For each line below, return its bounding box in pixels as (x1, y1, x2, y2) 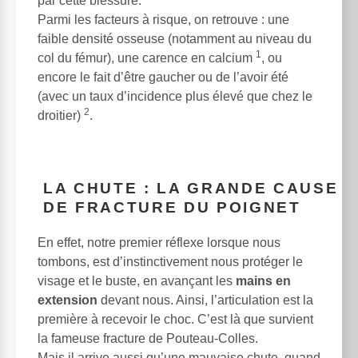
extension (38, 292, 97, 307)
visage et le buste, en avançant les (38, 273, 236, 288)
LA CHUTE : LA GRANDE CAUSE (43, 179, 339, 197)
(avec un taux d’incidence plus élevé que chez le (38, 89, 312, 104)
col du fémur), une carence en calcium (38, 51, 256, 66)
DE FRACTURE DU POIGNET (43, 198, 301, 216)
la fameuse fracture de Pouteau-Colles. (38, 331, 258, 345)
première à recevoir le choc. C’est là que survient (38, 312, 313, 326)
